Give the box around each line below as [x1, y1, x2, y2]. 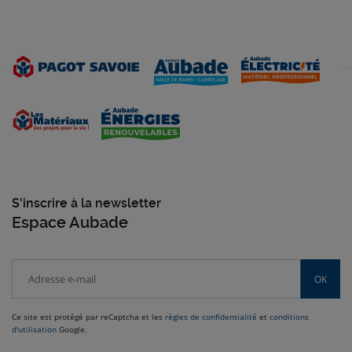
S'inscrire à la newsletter [12, 196, 161, 211]
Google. [57, 324, 87, 335]
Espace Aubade [12, 213, 128, 232]
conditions [269, 311, 309, 322]
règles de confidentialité [165, 311, 257, 322]
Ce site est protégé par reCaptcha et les [12, 311, 165, 322]
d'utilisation [12, 324, 57, 335]
